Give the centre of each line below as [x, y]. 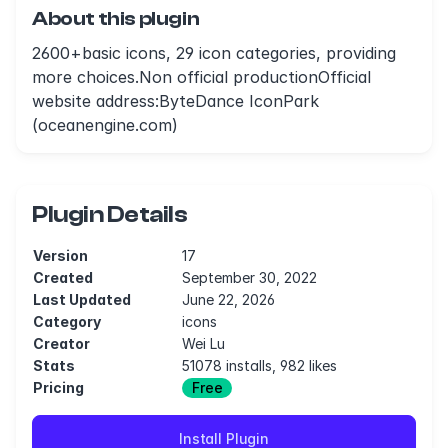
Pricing [58, 387]
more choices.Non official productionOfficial [201, 77]
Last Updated [82, 299]
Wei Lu [203, 343]
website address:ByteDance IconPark [175, 101]
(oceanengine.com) [105, 125]
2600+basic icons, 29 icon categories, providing [214, 53]
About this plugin [116, 18]
